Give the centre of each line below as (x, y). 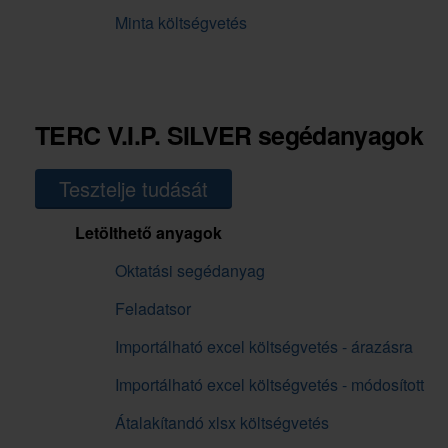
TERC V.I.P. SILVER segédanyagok (229, 135)
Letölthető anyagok (148, 233)
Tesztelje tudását (133, 189)
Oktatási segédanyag (190, 271)
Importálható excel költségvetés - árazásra (264, 347)
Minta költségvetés (181, 23)
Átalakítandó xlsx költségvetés (222, 423)
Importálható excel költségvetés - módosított (269, 385)
